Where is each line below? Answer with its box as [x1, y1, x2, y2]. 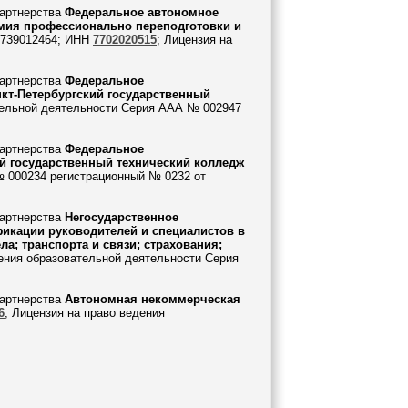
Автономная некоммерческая [65, 292, 240, 306]
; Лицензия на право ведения [5, 306, 165, 320]
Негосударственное [65, 210, 178, 224]
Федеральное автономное [65, 5, 219, 19]
